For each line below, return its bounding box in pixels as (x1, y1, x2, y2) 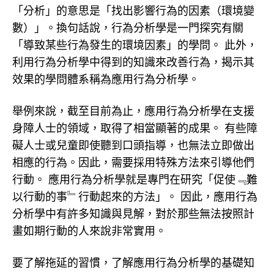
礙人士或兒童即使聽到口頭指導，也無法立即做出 (12, 139, 254, 152)
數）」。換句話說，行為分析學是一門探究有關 (12, 21, 243, 34)
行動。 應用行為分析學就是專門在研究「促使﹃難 (12, 173, 257, 186)
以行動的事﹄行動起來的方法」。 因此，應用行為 (12, 190, 257, 203)
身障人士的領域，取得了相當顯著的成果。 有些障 (12, 122, 257, 135)
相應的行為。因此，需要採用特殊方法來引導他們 (12, 156, 254, 169)
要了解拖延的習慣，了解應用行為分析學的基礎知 (12, 256, 254, 269)
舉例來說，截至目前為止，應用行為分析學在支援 (12, 105, 254, 117)
